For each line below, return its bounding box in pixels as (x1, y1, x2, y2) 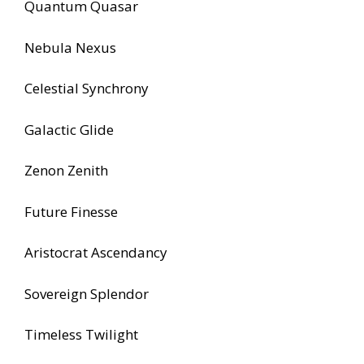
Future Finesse (24, 201, 118, 221)
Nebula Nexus (24, 37, 116, 57)
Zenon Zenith (24, 161, 108, 180)
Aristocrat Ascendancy (24, 243, 167, 262)
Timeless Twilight (24, 325, 138, 344)
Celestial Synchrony (24, 79, 149, 98)
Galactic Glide (24, 119, 114, 139)
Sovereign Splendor (24, 284, 149, 303)
